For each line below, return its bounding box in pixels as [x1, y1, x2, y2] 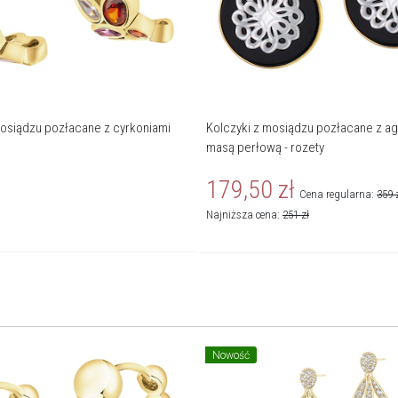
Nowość [212, 349, 251, 362]
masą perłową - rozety [206, 139, 324, 156]
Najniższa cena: [206, 208, 283, 222]
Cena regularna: [299, 187, 377, 202]
